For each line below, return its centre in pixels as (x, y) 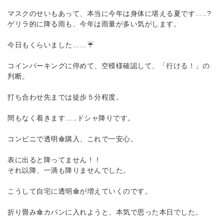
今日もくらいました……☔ (51, 45)
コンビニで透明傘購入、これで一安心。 (72, 139)
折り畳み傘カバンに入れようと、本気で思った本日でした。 (105, 212)
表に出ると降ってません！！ (55, 160)
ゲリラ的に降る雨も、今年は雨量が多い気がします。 (94, 24)
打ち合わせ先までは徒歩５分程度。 (65, 97)
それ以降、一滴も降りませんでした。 (69, 170)
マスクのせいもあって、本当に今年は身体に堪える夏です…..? (109, 13)
